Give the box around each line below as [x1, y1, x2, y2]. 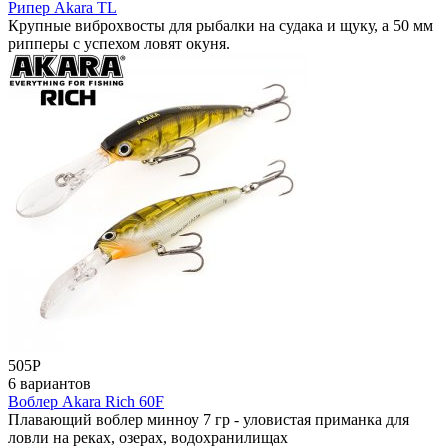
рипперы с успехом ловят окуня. [8, 34, 230, 52]
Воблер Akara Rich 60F [8, 392, 164, 410]
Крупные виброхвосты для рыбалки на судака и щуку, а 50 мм [8, 16, 433, 34]
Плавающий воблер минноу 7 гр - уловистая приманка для [8, 410, 409, 428]
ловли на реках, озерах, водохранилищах [8, 428, 288, 446]
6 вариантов [8, 374, 91, 392]
